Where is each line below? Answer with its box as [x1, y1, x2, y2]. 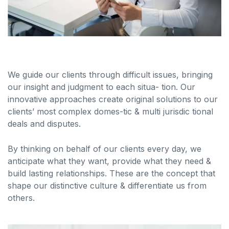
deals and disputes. [8, 118, 81, 129]
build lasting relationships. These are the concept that [8, 168, 215, 178]
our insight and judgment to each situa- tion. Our [8, 81, 195, 92]
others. [8, 192, 35, 203]
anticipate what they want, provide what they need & [8, 155, 211, 166]
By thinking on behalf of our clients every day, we [8, 143, 201, 154]
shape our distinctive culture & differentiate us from [8, 180, 207, 191]
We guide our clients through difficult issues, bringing [8, 69, 213, 80]
